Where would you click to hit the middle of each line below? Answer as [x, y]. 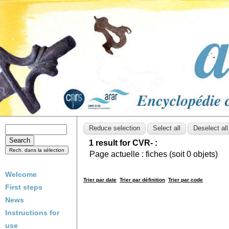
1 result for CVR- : [123, 143]
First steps [24, 187]
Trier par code [186, 180]
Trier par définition [142, 180]
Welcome [21, 174]
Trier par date [100, 180]
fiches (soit [166, 154]
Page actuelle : [118, 154]
